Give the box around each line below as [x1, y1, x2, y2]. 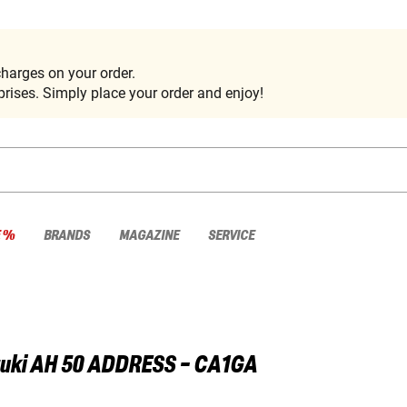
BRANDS [44, 227, 90, 243]
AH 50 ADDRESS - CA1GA [30, 352, 257, 379]
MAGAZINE [119, 227, 179, 243]
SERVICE [208, 227, 254, 243]
